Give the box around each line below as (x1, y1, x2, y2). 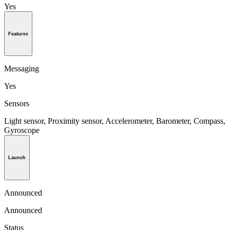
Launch (8, 155, 26, 161)
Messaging (4, 64, 39, 73)
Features (8, 31, 28, 36)
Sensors (4, 99, 29, 108)
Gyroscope (4, 126, 40, 135)
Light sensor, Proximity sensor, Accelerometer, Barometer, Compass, (4, 117, 225, 126)
